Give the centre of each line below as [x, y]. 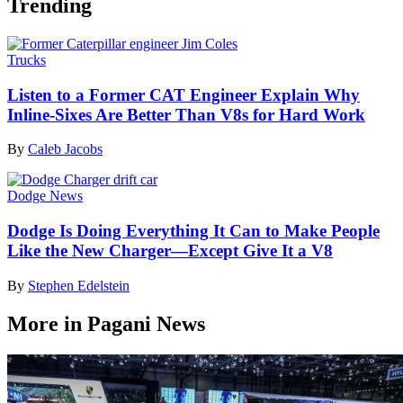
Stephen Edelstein [79, 285]
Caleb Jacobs [65, 149]
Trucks [27, 59]
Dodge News [45, 196]
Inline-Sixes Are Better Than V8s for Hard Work [186, 114]
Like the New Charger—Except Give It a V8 [170, 251]
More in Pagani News [106, 323]
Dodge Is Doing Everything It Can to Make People [193, 231]
